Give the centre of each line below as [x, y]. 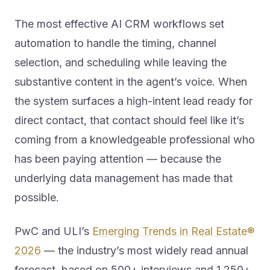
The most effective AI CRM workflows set [119, 24]
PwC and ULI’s [53, 231]
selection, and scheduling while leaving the [121, 63]
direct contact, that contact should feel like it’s [129, 121]
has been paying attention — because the [118, 159]
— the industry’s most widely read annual [145, 251]
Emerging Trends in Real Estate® [173, 231]
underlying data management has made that [124, 178]
